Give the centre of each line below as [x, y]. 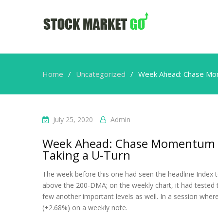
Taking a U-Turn [86, 155]
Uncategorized [101, 74]
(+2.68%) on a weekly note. [85, 208]
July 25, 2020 [73, 119]
